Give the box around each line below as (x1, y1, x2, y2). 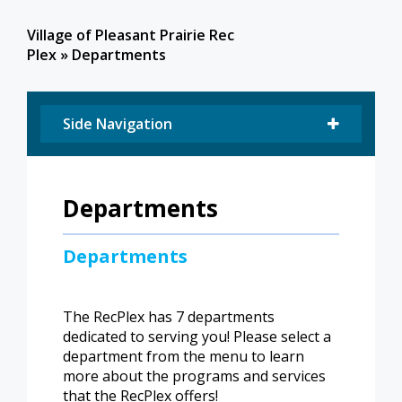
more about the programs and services (63, 366, 326, 387)
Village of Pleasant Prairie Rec (27, 25, 234, 46)
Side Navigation (63, 114, 172, 135)
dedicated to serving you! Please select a (63, 327, 331, 347)
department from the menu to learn (63, 346, 304, 367)
